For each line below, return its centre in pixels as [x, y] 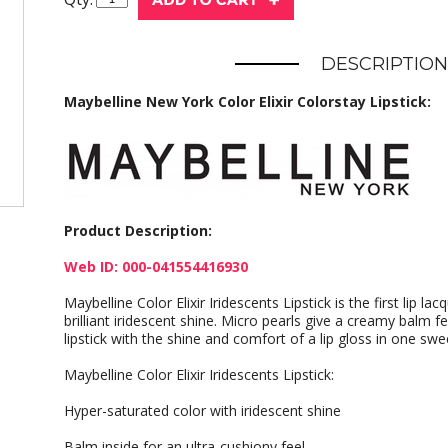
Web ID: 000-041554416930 [156, 266]
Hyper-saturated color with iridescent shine [202, 410]
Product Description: [138, 230]
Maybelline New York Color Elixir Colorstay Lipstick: [247, 101]
